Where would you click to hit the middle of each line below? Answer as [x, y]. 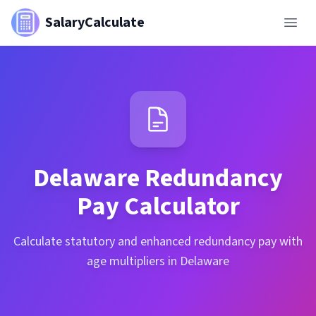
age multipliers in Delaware [158, 261]
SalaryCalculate [95, 23]
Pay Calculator [158, 206]
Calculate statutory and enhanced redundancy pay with [158, 242]
